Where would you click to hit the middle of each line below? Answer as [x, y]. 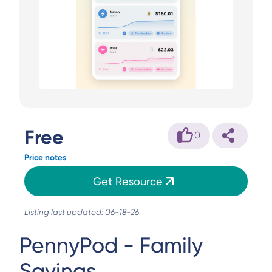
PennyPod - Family [111, 246]
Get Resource [128, 181]
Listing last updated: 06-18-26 [82, 212]
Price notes [45, 157]
